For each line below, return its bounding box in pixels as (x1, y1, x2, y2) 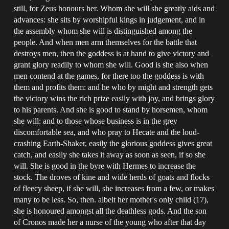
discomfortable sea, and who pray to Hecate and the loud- (14, 127, 200, 136)
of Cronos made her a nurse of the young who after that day (14, 217, 207, 226)
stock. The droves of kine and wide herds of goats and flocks (14, 172, 210, 181)
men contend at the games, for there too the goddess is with (14, 71, 204, 80)
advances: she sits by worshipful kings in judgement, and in (14, 15, 205, 24)
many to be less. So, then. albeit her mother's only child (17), (14, 195, 209, 204)
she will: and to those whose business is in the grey (14, 116, 178, 125)
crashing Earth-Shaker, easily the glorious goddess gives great (14, 139, 213, 148)
